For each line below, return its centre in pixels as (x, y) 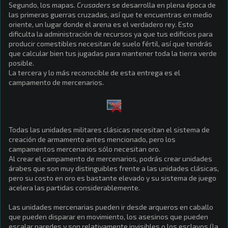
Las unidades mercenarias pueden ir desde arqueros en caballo (111, 207)
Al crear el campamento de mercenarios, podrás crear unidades (110, 158)
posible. (21, 63)
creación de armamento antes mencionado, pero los (92, 139)
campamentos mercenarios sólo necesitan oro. (84, 149)
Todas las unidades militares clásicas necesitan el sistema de (109, 129)
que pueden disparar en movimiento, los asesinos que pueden (108, 216)
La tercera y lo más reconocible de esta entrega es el (94, 72)
